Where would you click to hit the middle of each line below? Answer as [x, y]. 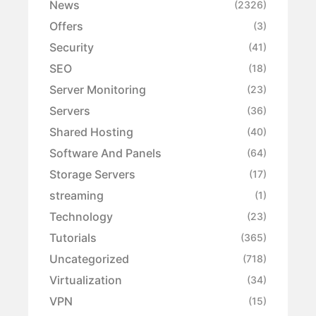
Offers [66, 26]
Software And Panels [105, 153]
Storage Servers [92, 174]
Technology [81, 216]
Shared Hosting [91, 132]
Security [72, 47]
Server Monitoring [98, 89]
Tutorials [73, 237]
